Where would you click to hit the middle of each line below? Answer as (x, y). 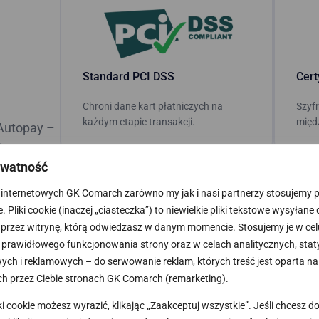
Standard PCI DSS (129, 76)
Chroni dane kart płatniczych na (153, 106)
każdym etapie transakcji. (139, 121)
